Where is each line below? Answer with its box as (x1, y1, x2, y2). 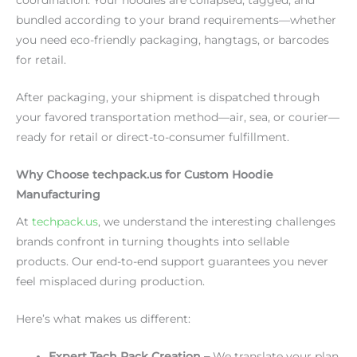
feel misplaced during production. (16, 275, 205, 288)
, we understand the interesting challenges (98, 215, 335, 229)
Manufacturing (16, 187, 100, 201)
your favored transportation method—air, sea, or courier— (16, 110, 339, 124)
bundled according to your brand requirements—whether (16, 13, 336, 26)
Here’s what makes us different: (16, 312, 190, 325)
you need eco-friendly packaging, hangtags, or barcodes (16, 33, 329, 46)
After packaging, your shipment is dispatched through (16, 90, 320, 104)
